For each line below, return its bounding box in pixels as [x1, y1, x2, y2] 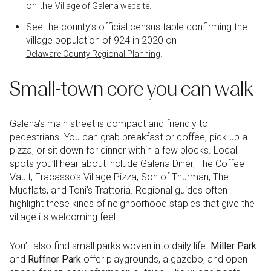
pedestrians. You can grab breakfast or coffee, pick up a [10, 131, 247, 143]
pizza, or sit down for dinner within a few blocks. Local [10, 144, 237, 156]
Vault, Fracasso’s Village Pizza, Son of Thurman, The [10, 171, 229, 183]
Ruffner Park [28, 253, 81, 266]
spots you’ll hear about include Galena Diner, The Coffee [10, 157, 244, 169]
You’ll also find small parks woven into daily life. [10, 240, 211, 252]
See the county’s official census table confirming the [25, 21, 247, 33]
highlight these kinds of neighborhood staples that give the [10, 197, 255, 209]
